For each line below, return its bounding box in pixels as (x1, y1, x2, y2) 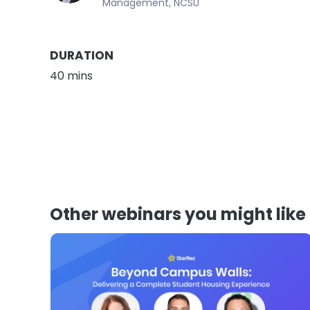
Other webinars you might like (50, 202, 306, 226)
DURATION (50, 46, 113, 64)
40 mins (50, 67, 93, 84)
